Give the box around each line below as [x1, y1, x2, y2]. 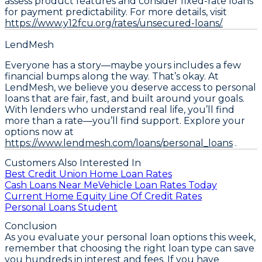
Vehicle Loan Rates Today [98, 180, 217, 191]
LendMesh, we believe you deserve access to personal [5, 81, 256, 93]
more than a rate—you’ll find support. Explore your [5, 115, 245, 126]
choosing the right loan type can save [80, 243, 254, 254]
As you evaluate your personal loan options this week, [5, 232, 256, 243]
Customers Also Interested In [5, 157, 141, 169]
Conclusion [5, 220, 57, 232]
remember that [5, 243, 80, 254]
